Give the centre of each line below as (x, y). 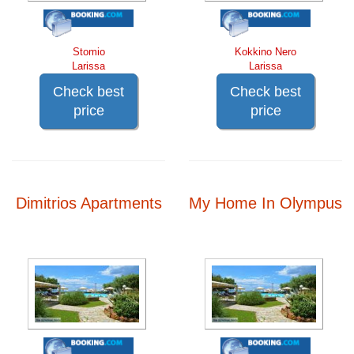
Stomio (88, 51)
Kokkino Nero (265, 51)
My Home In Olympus (265, 203)
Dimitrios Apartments (88, 203)
